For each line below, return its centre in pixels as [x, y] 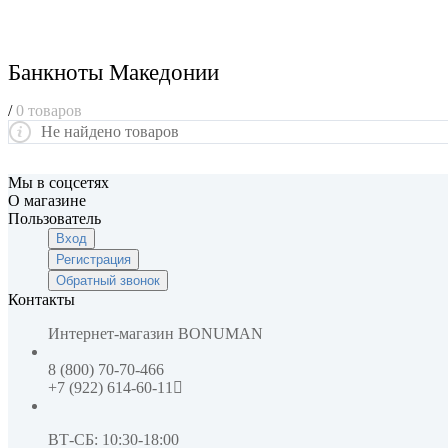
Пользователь [54, 218]
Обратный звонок [108, 280]
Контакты [41, 299]
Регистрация [93, 259]
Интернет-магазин [111, 333]
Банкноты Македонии [113, 73]
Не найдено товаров [110, 131]
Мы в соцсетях [58, 182]
